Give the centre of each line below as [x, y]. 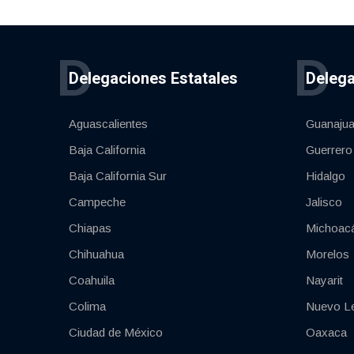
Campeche [97, 202]
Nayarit [324, 281]
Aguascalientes [108, 124]
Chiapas [90, 228]
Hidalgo [326, 176]
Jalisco [324, 202]
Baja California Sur [118, 176]
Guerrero [329, 150]
